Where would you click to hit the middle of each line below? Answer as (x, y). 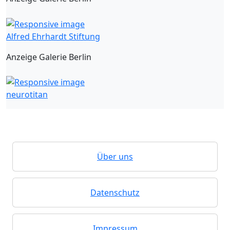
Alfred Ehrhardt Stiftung (53, 36)
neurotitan (27, 95)
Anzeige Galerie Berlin (49, 57)
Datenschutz (115, 193)
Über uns (115, 157)
